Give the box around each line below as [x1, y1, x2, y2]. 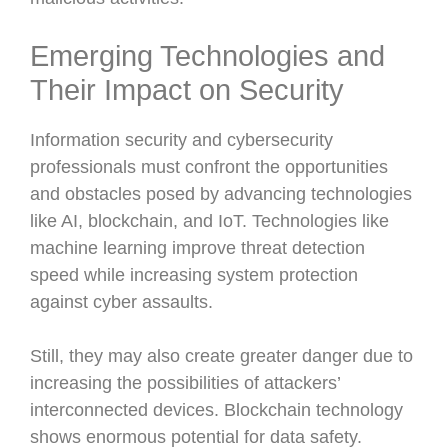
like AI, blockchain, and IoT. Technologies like [30, 211, 389, 231]
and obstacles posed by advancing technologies [30, 184, 412, 204]
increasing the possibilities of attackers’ [30, 373, 340, 393]
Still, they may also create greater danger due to [30, 346, 413, 366]
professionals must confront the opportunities [30, 157, 388, 177]
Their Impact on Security [30, 74, 344, 106]
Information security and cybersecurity [30, 130, 333, 150]
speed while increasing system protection [30, 265, 358, 285]
